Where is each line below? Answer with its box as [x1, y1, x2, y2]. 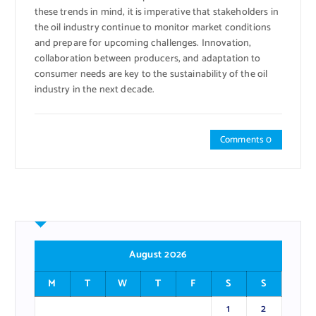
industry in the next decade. [34, 81, 155, 98]
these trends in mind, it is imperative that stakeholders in [34, 4, 279, 20]
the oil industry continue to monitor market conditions [34, 19, 272, 36]
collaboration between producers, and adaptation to [34, 50, 261, 67]
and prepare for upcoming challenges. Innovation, [34, 35, 252, 51]
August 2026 [129, 247, 187, 264]
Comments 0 [220, 131, 272, 147]
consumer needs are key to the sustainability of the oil [34, 66, 268, 83]
